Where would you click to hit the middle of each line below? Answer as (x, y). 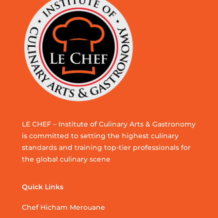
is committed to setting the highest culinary (100, 136)
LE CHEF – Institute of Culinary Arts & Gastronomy (109, 124)
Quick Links (42, 187)
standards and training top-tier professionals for (106, 148)
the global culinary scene (66, 159)
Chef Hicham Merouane (63, 208)
